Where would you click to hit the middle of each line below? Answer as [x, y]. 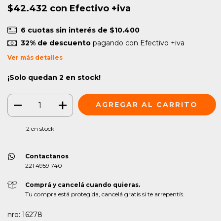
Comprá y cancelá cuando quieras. [82, 185]
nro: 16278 [25, 215]
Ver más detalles [35, 57]
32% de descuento [55, 43]
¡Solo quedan [33, 77]
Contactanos [47, 156]
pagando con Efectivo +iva [137, 43]
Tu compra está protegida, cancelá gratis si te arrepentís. [105, 194]
